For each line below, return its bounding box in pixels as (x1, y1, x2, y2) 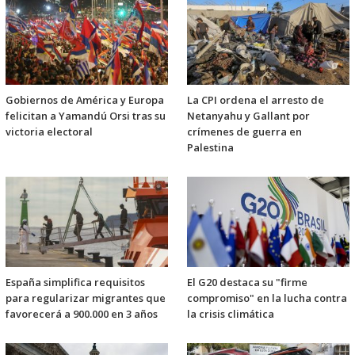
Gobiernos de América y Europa (6, 93, 164, 108)
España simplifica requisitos (6, 275, 145, 290)
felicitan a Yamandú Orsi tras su (6, 109, 166, 124)
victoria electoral (6, 124, 93, 139)
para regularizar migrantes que (6, 291, 166, 306)
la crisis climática (187, 307, 274, 322)
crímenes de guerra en (187, 124, 302, 139)
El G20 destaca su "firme (187, 275, 307, 290)
